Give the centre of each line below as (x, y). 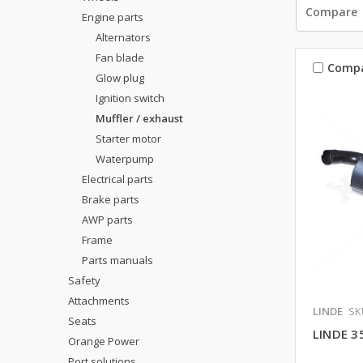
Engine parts (112, 17)
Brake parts (110, 199)
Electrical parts (117, 179)
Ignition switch (130, 98)
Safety (84, 280)
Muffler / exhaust (139, 118)
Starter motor (128, 138)
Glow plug (120, 77)
